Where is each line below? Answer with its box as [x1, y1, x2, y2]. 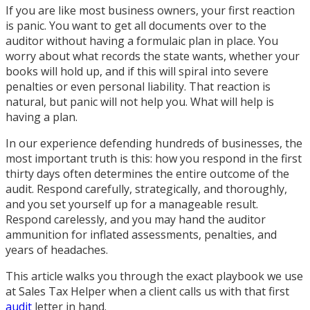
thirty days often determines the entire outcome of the [6, 165, 289, 181]
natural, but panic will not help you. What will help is [6, 93, 274, 109]
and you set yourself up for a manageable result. [6, 196, 258, 212]
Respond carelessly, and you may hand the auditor [6, 211, 266, 227]
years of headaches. [6, 241, 108, 257]
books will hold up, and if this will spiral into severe [6, 63, 268, 79]
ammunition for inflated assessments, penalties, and [6, 226, 277, 242]
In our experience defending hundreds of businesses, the [6, 135, 302, 151]
